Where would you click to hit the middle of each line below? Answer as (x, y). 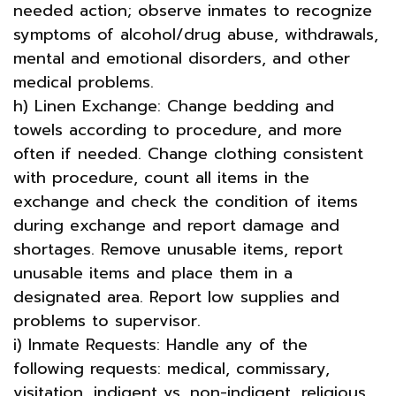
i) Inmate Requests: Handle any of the (160, 344)
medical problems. (84, 82)
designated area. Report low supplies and (176, 297)
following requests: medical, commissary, (171, 368)
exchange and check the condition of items (186, 201)
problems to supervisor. (107, 320)
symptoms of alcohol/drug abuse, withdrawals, (196, 34)
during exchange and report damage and (176, 225)
